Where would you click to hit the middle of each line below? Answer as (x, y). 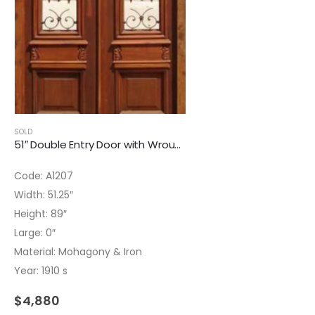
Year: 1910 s (41, 271)
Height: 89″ (40, 214)
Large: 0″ (35, 233)
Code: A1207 (44, 176)
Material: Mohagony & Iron (78, 252)
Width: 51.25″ (44, 195)
